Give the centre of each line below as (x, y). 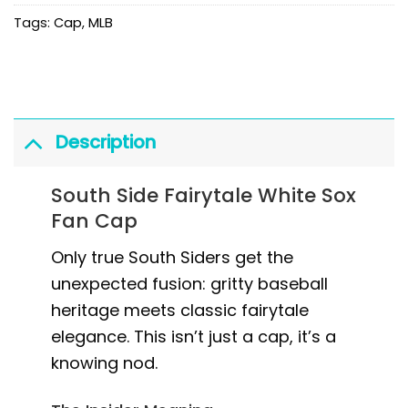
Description (105, 143)
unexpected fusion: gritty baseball (190, 284)
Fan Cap (95, 221)
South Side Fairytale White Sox (204, 196)
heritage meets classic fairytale (180, 311)
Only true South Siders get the (173, 258)
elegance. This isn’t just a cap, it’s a (194, 337)
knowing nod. (105, 363)
